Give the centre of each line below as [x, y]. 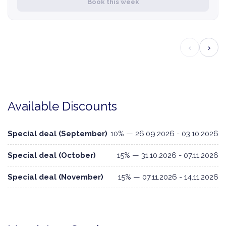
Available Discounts [62, 106]
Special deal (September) [58, 134]
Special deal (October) [52, 156]
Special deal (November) [55, 177]
